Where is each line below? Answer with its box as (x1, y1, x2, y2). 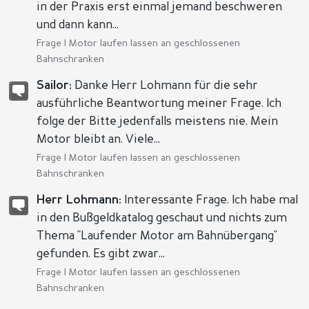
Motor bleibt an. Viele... (37, 134, 161, 146)
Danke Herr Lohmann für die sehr (72, 80, 259, 92)
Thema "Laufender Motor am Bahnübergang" (37, 230, 278, 242)
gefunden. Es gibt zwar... (37, 248, 166, 260)
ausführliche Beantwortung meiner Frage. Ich (37, 98, 282, 110)
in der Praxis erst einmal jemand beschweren (37, 1, 283, 13)
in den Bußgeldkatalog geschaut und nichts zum (37, 212, 288, 224)
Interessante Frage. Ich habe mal (121, 195, 299, 206)
